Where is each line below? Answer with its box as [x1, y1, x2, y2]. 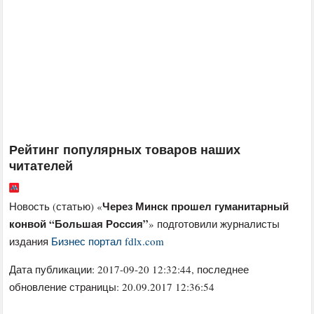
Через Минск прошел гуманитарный [102, 198, 289, 214]
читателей [9, 156, 74, 175]
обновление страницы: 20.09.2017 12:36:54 [9, 280, 215, 294]
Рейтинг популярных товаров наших [9, 140, 241, 159]
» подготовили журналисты [149, 217, 280, 231]
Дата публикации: [9, 262, 98, 277]
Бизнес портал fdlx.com [51, 234, 165, 249]
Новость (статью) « [9, 199, 103, 214]
